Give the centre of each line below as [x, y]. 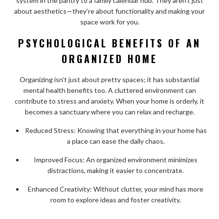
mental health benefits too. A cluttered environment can [109, 90]
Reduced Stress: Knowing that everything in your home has [116, 131]
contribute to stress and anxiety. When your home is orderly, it [109, 101]
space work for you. [109, 22]
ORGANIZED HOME [109, 59]
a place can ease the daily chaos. [116, 141]
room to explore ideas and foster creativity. [116, 200]
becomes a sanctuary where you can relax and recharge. [109, 112]
